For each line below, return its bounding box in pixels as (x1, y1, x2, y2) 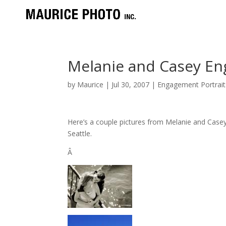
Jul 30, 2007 (111, 80, 150, 89)
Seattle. (68, 129, 92, 138)
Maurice (77, 80, 104, 89)
